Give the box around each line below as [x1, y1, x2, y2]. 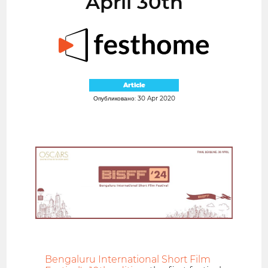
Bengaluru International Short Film [45, 254, 211, 266]
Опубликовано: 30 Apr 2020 [93, 94, 175, 102]
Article [123, 81, 145, 89]
